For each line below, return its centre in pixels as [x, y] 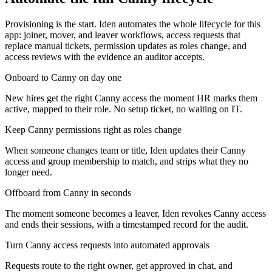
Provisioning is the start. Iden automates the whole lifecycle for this [133, 24]
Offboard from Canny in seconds [68, 192]
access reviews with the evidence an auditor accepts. [105, 56]
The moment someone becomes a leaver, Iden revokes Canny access [135, 213]
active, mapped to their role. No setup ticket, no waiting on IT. [124, 109]
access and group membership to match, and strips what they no [127, 161]
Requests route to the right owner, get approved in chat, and [119, 265]
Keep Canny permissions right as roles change [93, 129]
